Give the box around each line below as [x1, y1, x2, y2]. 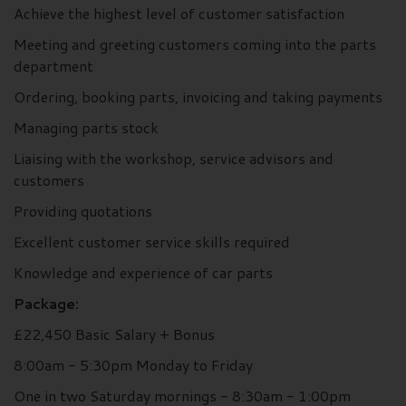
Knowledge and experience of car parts [14, 262, 273, 284]
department [14, 55, 93, 77]
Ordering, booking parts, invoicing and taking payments [14, 86, 382, 108]
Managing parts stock [14, 117, 159, 139]
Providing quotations [14, 200, 152, 222]
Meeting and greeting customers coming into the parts [14, 34, 376, 55]
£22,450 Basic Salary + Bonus [14, 324, 215, 345]
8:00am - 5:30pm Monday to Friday [14, 354, 253, 376]
